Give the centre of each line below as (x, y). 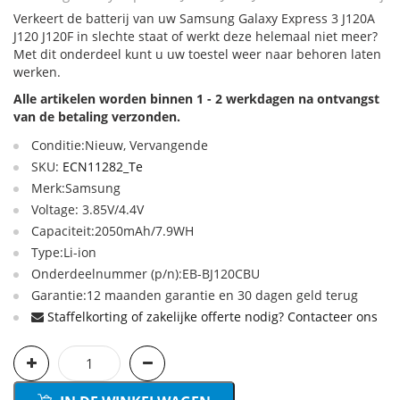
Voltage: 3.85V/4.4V (87, 209)
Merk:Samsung (76, 188)
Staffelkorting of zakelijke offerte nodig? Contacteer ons (212, 317)
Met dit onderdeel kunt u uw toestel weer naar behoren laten (197, 54)
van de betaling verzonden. (97, 117)
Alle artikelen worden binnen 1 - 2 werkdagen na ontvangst (196, 99)
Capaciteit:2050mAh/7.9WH (112, 231)
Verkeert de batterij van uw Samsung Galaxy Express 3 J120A (194, 18)
